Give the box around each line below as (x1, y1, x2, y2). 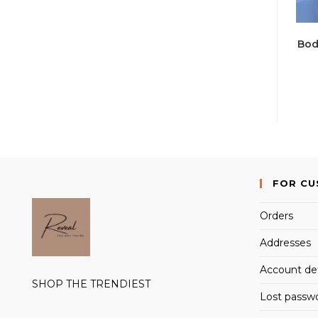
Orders (260, 209, 293, 222)
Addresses (260, 236, 311, 249)
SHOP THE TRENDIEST (32, 277, 150, 290)
